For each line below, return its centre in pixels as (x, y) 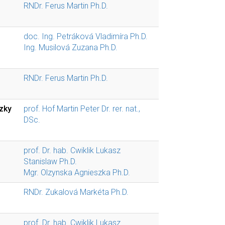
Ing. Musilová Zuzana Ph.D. (71, 47)
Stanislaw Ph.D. (50, 161)
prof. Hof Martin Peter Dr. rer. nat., (82, 109)
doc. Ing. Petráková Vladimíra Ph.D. (86, 36)
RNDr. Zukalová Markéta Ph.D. (76, 192)
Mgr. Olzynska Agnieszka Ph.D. (77, 173)
